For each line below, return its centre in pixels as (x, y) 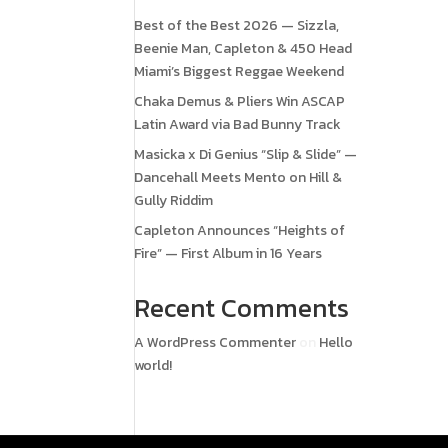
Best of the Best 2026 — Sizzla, (237, 25)
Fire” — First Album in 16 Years (228, 253)
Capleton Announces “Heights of (240, 230)
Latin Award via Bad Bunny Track (238, 124)
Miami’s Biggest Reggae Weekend (239, 71)
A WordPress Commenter (215, 342)
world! (153, 365)
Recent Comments (242, 307)
